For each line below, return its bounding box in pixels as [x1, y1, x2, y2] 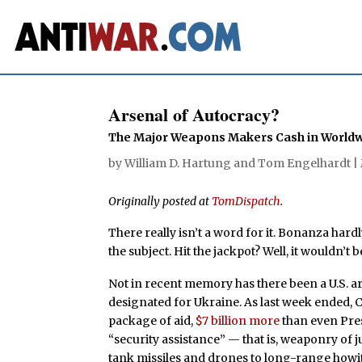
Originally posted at [108, 193, 213, 208]
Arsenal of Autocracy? [108, 100, 280, 128]
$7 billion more [196, 314, 280, 329]
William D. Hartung [124, 155, 232, 170]
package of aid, [108, 314, 196, 329]
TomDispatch [212, 193, 281, 208]
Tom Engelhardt [258, 155, 351, 170]
